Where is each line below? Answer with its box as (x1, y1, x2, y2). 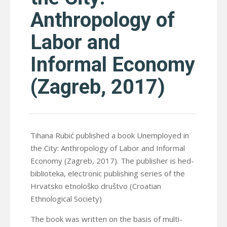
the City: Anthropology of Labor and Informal (30, 142, 185, 153)
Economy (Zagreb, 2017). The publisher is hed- (30, 155, 194, 166)
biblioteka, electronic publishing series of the (30, 168, 185, 178)
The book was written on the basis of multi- (30, 213, 182, 224)
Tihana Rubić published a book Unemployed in (30, 130, 189, 140)
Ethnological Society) (30, 193, 102, 204)
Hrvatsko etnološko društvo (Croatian (30, 180, 161, 191)
